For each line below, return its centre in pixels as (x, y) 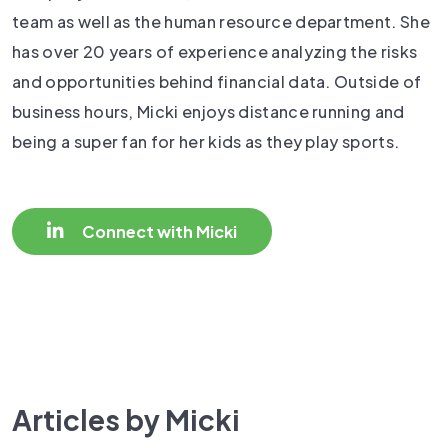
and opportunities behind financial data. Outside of (217, 81)
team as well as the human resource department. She (221, 21)
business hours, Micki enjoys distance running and (208, 111)
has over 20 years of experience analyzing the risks (215, 51)
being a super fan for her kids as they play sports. (206, 141)
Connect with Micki (158, 231)
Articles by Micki (126, 419)
